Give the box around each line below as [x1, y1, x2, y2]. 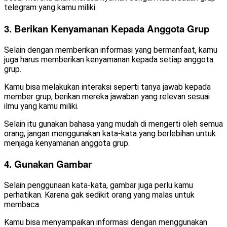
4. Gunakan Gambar [4, 157, 92, 171]
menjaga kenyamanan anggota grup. [4, 138, 130, 148]
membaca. [4, 200, 41, 210]
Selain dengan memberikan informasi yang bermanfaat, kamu [4, 45, 217, 55]
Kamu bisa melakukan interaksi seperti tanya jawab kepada [4, 82, 211, 92]
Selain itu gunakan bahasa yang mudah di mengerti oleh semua [4, 119, 223, 129]
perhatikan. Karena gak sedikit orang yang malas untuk [4, 190, 195, 200]
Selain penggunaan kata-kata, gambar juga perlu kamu [4, 180, 193, 191]
